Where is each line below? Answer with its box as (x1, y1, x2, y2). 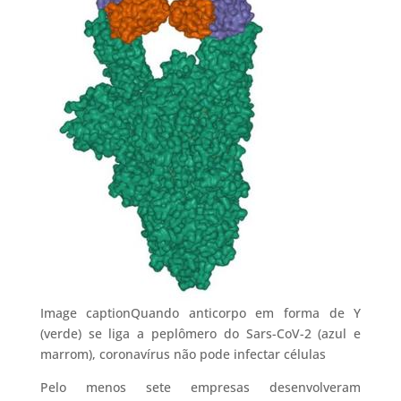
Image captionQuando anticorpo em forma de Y (39, 303, 362, 321)
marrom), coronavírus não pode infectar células (39, 345, 326, 363)
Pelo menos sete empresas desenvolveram (39, 378, 362, 396)
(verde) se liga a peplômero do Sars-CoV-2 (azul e (39, 324, 362, 342)
